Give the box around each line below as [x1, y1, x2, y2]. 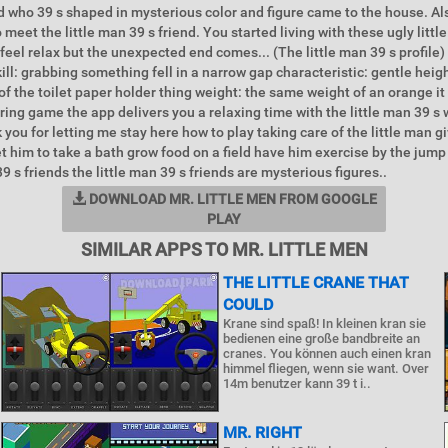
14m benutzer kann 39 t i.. [222, 376, 371, 391]
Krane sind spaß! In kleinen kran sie [222, 316, 426, 331]
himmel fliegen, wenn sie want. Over [222, 361, 429, 376]
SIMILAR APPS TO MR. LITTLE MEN [80, 239, 368, 260]
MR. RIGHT [222, 423, 302, 442]
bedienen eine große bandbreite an [222, 331, 420, 346]
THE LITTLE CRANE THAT [222, 273, 409, 292]
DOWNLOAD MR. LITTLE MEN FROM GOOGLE [85, 191, 377, 207]
